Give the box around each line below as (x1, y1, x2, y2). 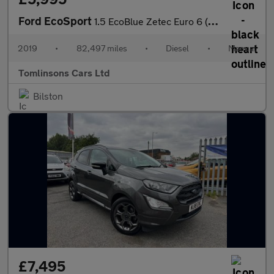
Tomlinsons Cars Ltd (18, 67, 110, 78)
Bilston (33, 90, 63, 102)
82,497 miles (76, 43, 127, 53)
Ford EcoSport (18, 14, 94, 28)
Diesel (166, 43, 190, 53)
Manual (228, 43, 256, 53)
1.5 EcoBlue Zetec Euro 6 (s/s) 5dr (94, 15, 208, 27)
